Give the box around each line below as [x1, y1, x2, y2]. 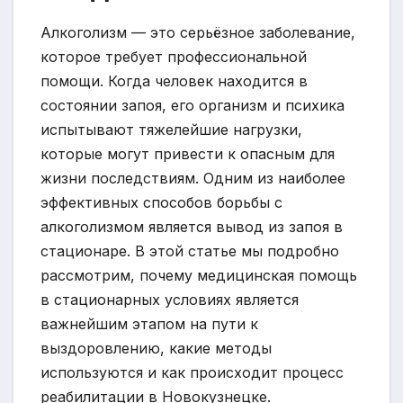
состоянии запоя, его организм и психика [40, 96, 345, 115]
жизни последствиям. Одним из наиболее [40, 169, 345, 188]
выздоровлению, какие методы [40, 339, 272, 358]
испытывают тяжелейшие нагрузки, [40, 121, 302, 139]
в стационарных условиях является [40, 291, 299, 309]
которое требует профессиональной [40, 48, 307, 67]
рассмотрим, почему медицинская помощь [40, 266, 357, 285]
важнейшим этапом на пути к [40, 315, 258, 334]
